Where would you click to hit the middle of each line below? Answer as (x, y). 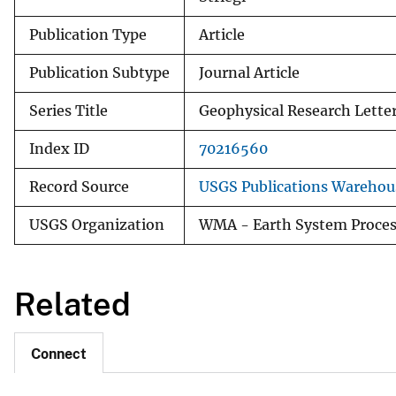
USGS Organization (97, 225)
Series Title (69, 110)
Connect (59, 354)
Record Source (79, 187)
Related (72, 304)
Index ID (59, 148)
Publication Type (88, 34)
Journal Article (249, 72)
